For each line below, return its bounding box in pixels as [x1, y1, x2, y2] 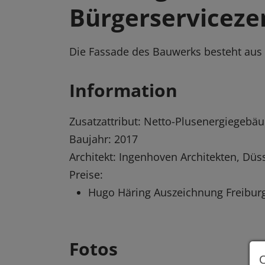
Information [69, 78, 177, 103]
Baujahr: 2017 [69, 132, 138, 147]
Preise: [69, 167, 103, 182]
